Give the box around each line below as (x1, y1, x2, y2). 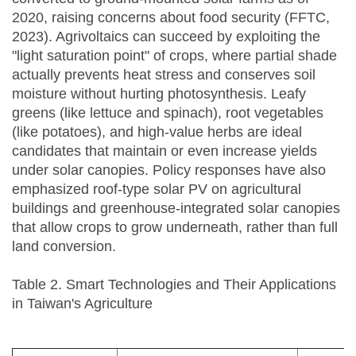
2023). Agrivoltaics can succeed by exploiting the (12, 28, 320, 44)
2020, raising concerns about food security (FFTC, (12, 9, 330, 25)
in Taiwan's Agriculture (12, 295, 153, 311)
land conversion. (12, 238, 116, 254)
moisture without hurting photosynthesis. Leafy (12, 85, 306, 102)
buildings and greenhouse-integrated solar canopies (12, 199, 340, 216)
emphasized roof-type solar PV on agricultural (12, 180, 301, 197)
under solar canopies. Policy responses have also (12, 161, 326, 178)
